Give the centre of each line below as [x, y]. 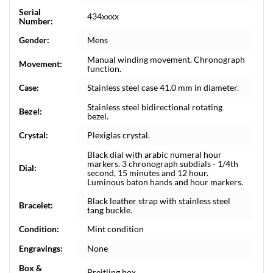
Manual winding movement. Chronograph [166, 59]
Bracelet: [36, 205]
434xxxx [103, 16]
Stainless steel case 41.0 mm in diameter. [163, 87]
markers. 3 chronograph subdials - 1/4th [163, 164]
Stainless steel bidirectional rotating [155, 107]
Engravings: [41, 248]
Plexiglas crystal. [119, 135]
